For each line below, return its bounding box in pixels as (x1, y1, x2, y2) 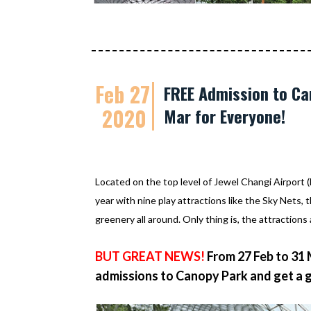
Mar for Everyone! (164, 103, 285, 128)
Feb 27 (95, 78, 150, 110)
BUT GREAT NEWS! (95, 249, 205, 264)
